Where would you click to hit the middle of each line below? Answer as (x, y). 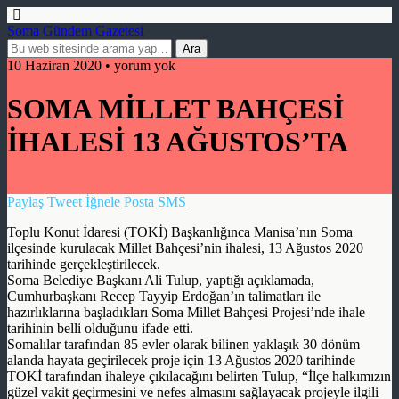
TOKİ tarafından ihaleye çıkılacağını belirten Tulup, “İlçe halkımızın (199, 376)
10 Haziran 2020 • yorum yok (91, 65)
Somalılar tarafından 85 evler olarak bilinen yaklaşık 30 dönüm (183, 344)
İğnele (103, 201)
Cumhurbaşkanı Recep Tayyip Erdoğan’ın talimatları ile (164, 296)
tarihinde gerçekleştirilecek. (84, 264)
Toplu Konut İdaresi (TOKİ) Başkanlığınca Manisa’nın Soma (180, 232)
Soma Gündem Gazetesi (75, 31)
